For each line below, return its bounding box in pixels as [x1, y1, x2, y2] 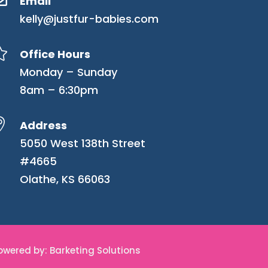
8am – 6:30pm [20, 83, 99, 98]
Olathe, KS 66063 [20, 172, 111, 187]
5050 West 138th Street [20, 136, 146, 151]
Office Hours [20, 47, 91, 62]
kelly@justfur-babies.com [20, 11, 159, 26]
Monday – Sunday [20, 65, 118, 80]
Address [20, 118, 68, 133]
